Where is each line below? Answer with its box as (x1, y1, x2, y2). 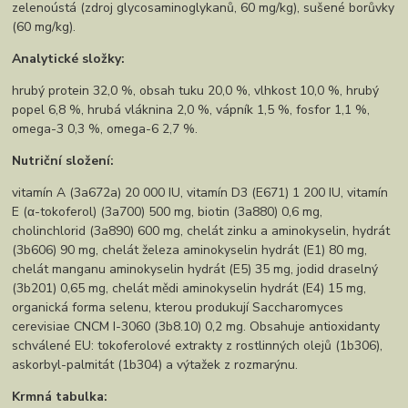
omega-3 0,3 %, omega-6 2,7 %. (12, 119, 199, 138)
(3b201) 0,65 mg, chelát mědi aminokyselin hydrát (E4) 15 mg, (12, 279, 367, 297)
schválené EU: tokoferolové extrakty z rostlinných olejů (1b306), (12, 336, 383, 354)
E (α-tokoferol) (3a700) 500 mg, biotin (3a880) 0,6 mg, (12, 202, 323, 220)
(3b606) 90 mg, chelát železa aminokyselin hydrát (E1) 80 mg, (12, 240, 368, 259)
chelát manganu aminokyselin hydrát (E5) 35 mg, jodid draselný (12, 260, 379, 278)
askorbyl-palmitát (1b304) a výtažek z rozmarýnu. (12, 355, 299, 373)
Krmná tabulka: (12, 387, 108, 405)
